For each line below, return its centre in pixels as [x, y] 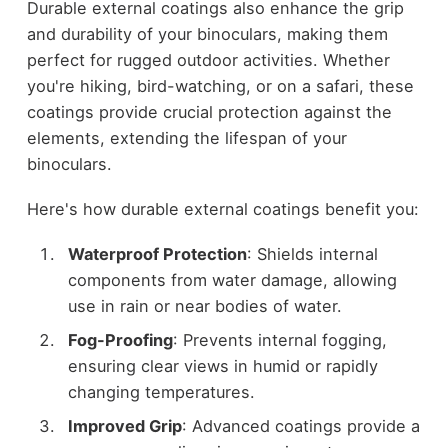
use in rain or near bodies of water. [204, 305]
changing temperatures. [161, 391]
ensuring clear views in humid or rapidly [222, 365]
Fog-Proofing [120, 339]
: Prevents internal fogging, [279, 339]
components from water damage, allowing [232, 279]
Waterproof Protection [157, 253]
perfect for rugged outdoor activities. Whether [208, 60]
